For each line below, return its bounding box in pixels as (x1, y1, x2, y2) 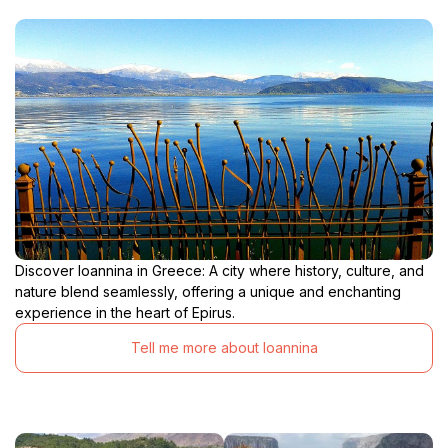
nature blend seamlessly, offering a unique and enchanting (15, 282, 401, 300)
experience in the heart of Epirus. (15, 303, 235, 321)
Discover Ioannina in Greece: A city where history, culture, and (15, 261, 424, 279)
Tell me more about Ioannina (130, 339, 318, 357)
